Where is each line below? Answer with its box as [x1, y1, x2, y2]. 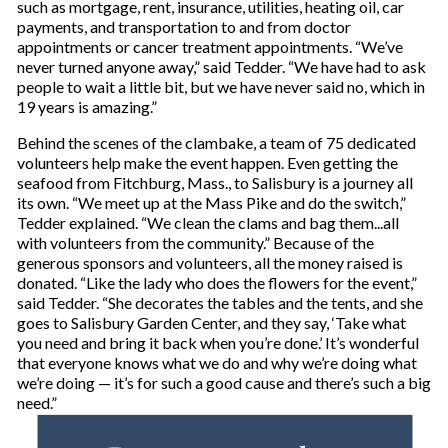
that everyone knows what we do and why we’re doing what [16, 353, 417, 373]
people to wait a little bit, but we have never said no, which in [16, 77, 425, 97]
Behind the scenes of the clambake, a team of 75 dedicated [16, 133, 416, 153]
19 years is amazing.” [16, 97, 157, 117]
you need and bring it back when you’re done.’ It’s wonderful [16, 333, 419, 353]
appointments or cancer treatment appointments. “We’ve [16, 37, 403, 57]
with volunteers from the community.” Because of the [16, 233, 374, 253]
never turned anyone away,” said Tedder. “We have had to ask [16, 57, 426, 77]
